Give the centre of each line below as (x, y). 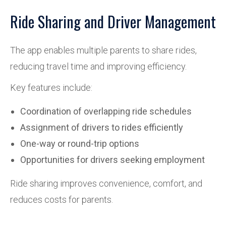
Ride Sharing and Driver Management (113, 21)
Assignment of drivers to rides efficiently (102, 127)
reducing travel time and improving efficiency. (98, 66)
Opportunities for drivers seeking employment (112, 160)
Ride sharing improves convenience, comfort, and (106, 183)
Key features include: (51, 88)
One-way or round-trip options (80, 144)
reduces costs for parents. (62, 200)
